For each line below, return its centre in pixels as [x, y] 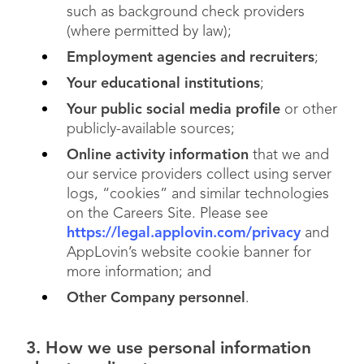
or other [309, 110]
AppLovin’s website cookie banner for [189, 253]
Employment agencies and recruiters [191, 58]
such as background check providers [186, 12]
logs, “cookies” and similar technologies [198, 194]
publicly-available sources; [151, 129]
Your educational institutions [163, 84]
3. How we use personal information [169, 349]
